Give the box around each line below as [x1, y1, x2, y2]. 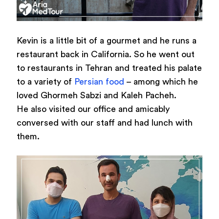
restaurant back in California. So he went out [16, 49, 195, 59]
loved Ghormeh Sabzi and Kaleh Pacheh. [16, 90, 176, 100]
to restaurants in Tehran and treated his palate [16, 63, 202, 72]
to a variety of [16, 77, 74, 86]
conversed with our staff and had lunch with [16, 118, 193, 127]
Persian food [74, 77, 124, 86]
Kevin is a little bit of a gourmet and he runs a [16, 36, 197, 45]
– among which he [124, 77, 198, 86]
